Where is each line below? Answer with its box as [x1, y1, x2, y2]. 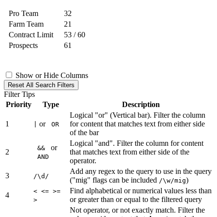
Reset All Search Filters [8, 81, 75, 89]
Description [122, 100, 160, 108]
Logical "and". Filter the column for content [70, 139, 203, 147]
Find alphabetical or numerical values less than [70, 186, 212, 195]
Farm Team [9, 20, 44, 28]
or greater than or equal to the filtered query [70, 195, 202, 203]
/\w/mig [159, 177, 186, 184]
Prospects [9, 41, 38, 49]
